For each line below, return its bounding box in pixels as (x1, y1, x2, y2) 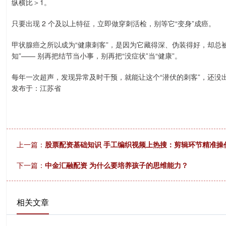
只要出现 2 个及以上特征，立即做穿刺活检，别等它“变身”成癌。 (12, 18, 215, 28)
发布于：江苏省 (12, 83, 61, 93)
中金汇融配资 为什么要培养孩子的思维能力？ (45, 160, 188, 170)
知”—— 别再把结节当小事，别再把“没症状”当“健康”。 (12, 50, 182, 61)
